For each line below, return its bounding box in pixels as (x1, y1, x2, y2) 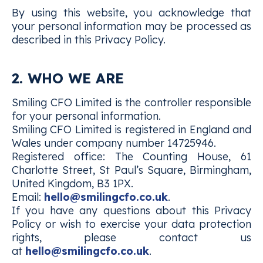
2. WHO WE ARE (12, 69, 124, 87)
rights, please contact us (12, 231, 251, 244)
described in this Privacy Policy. (12, 33, 166, 46)
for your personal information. (12, 109, 161, 123)
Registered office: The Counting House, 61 (12, 150, 251, 163)
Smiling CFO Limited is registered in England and (12, 123, 251, 136)
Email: (12, 190, 44, 204)
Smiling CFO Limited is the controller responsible (12, 96, 251, 109)
